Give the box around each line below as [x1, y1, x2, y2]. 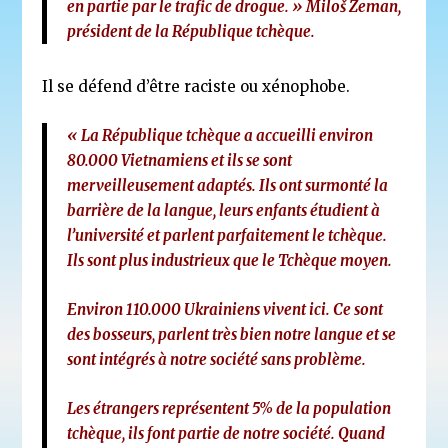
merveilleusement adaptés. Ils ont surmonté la [67, 176, 389, 196]
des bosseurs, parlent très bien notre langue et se [67, 325, 397, 345]
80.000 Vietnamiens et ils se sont [67, 151, 293, 171]
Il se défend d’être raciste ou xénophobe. [42, 77, 351, 97]
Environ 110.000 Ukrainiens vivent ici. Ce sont [67, 300, 384, 320]
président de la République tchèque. [67, 22, 316, 42]
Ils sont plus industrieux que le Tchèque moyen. [67, 251, 393, 271]
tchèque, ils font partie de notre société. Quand [67, 424, 386, 444]
